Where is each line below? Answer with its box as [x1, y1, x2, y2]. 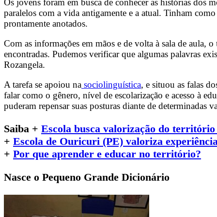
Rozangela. [4, 60, 45, 70]
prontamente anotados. [4, 18, 88, 29]
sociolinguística [81, 79, 141, 90]
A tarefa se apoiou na [4, 79, 81, 90]
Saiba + [4, 122, 38, 135]
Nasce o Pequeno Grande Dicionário [4, 171, 170, 184]
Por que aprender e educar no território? [13, 147, 201, 160]
